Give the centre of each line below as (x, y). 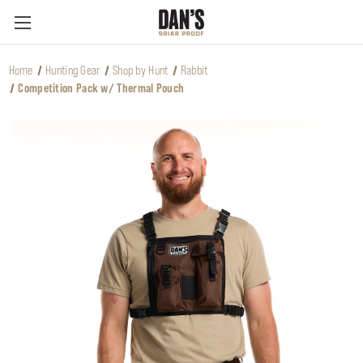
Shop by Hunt (140, 70)
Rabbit (194, 70)
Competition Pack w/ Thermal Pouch (101, 88)
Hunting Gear (73, 70)
